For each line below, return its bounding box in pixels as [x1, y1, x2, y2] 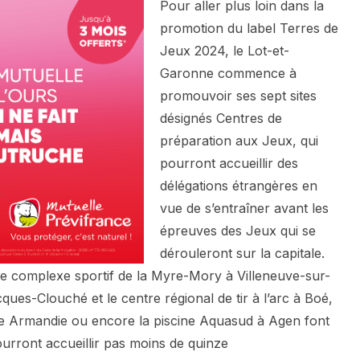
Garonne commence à [160, 65, 297, 82]
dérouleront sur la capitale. [160, 245, 325, 262]
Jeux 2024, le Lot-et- [160, 43, 289, 59]
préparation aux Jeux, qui [160, 133, 318, 149]
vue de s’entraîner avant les [160, 200, 329, 217]
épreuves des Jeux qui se [160, 223, 316, 239]
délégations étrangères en [160, 178, 317, 194]
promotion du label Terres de [160, 20, 338, 37]
